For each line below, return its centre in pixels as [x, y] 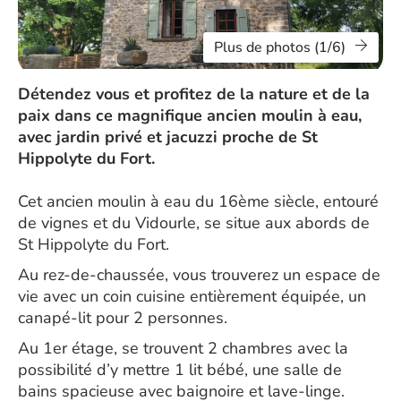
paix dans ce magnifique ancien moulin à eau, [190, 115]
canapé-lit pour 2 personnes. [123, 318]
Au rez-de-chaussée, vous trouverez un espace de [199, 275]
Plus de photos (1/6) [280, 47]
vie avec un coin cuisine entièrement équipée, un [192, 296]
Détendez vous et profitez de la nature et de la [194, 94]
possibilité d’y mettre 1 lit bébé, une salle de [180, 370]
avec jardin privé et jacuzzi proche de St [168, 137]
